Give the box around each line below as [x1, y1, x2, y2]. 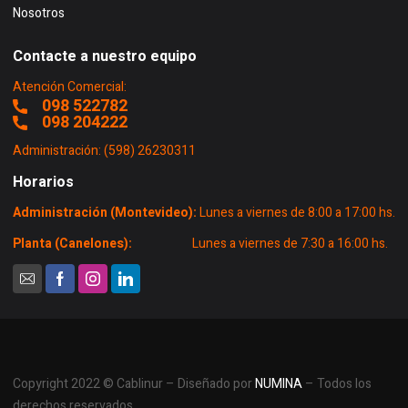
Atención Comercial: [13, 77, 127, 97]
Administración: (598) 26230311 [13, 141, 196, 161]
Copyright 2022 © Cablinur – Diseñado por [13, 374, 255, 394]
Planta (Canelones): [13, 234, 192, 254]
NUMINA [255, 374, 305, 394]
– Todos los [305, 374, 372, 394]
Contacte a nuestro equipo [13, 46, 197, 68]
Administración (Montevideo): [13, 203, 199, 223]
